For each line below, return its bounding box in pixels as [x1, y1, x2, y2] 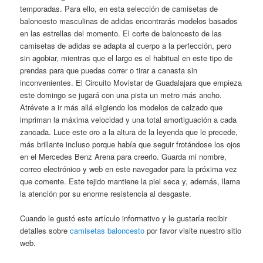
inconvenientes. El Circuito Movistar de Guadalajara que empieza [20, 76, 242, 88]
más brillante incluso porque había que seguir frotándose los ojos [20, 138, 241, 150]
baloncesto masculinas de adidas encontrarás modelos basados [20, 15, 238, 26]
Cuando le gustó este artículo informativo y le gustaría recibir [20, 212, 228, 224]
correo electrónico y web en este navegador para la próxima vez [20, 163, 238, 174]
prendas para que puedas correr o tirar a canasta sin [20, 64, 198, 76]
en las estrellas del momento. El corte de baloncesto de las [20, 27, 222, 39]
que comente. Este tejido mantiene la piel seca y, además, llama [20, 175, 241, 187]
